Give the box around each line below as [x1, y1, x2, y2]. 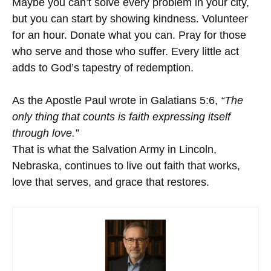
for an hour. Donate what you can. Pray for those [12, 29, 246, 42]
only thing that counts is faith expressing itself [12, 111, 230, 123]
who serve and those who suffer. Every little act [12, 45, 239, 58]
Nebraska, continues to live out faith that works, [12, 160, 240, 172]
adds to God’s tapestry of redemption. [12, 62, 194, 74]
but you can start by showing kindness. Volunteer [12, 13, 248, 25]
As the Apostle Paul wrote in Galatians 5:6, [12, 94, 221, 107]
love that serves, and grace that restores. [12, 176, 209, 189]
